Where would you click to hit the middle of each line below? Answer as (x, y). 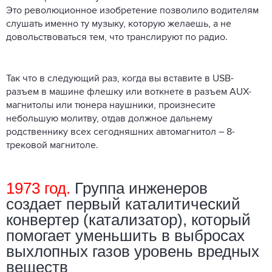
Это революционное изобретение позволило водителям (132, 11)
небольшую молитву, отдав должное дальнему (109, 119)
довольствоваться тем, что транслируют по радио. (118, 37)
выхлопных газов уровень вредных (133, 251)
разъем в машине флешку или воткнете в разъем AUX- (129, 92)
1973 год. (38, 188)
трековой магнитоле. (53, 145)
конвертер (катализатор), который (128, 219)
